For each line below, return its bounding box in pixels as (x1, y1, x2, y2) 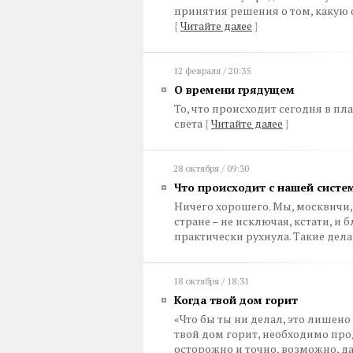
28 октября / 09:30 (173, 162, 249, 174)
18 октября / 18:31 (173, 275, 249, 287)
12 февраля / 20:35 (173, 65, 251, 76)
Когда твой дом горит (174, 292, 298, 307)
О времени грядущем (174, 82, 295, 97)
